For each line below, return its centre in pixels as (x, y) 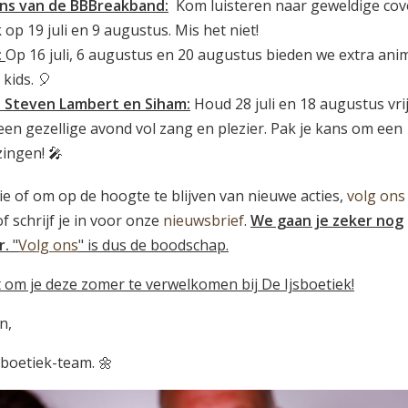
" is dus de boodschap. (153, 245)
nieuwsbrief (204, 221)
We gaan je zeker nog (327, 221)
